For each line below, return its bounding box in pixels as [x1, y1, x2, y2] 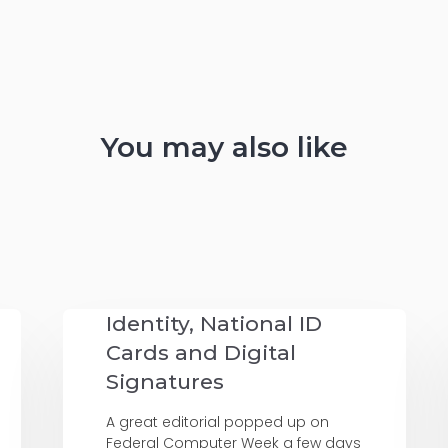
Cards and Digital [106, 340, 297, 366]
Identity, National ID [106, 311, 323, 337]
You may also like [100, 129, 348, 164]
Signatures [106, 369, 225, 395]
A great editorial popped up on [106, 412, 330, 433]
